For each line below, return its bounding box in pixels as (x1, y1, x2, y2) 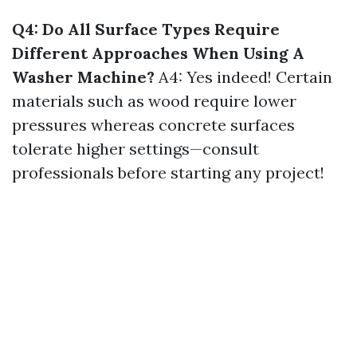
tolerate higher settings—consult (12, 139, 259, 159)
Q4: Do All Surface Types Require (12, 19, 280, 39)
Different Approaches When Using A (12, 43, 304, 63)
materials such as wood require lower (12, 91, 296, 111)
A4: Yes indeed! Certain (155, 67, 332, 87)
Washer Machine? (12, 67, 155, 87)
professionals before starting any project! (12, 163, 324, 182)
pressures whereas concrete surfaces (12, 115, 295, 135)
